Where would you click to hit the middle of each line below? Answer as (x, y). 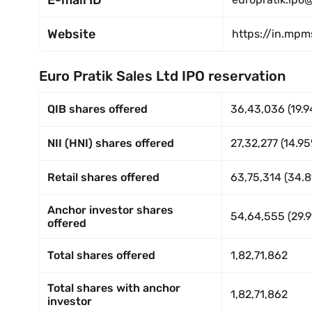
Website (71, 34)
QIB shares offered (97, 109)
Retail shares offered (103, 177)
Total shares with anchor (114, 288)
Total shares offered (101, 255)
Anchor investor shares (110, 210)
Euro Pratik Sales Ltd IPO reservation (162, 76)
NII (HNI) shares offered (111, 143)
